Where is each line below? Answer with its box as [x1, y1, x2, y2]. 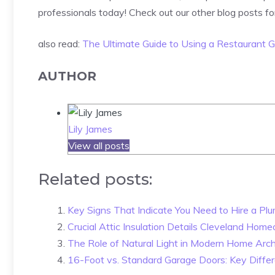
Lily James [68, 123, 112, 136]
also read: [38, 37, 82, 50]
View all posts [68, 139, 130, 152]
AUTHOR [38, 69, 96, 84]
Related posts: [38, 169, 152, 190]
